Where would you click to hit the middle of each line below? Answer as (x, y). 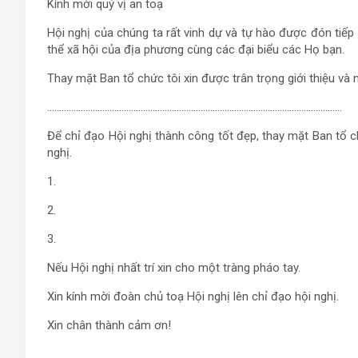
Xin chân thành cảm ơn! (109, 325)
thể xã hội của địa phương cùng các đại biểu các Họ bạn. (196, 50)
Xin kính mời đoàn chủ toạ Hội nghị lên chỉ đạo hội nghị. (193, 296)
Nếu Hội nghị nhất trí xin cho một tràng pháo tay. (174, 268)
